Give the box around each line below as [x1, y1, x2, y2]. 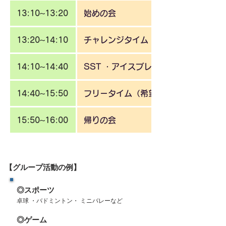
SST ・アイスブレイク [84, 63, 168, 71]
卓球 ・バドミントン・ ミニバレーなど [17, 197, 123, 204]
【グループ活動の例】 [5, 163, 81, 172]
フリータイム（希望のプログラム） [84, 89, 213, 97]
